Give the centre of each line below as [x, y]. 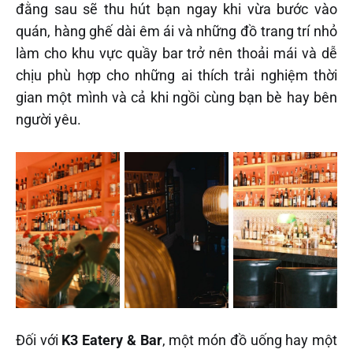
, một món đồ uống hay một [250, 340]
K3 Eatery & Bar [112, 340]
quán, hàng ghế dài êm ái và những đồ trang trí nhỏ [176, 31]
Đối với [39, 340]
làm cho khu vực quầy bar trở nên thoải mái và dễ [176, 53]
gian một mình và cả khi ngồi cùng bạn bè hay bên [176, 97]
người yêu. [48, 119]
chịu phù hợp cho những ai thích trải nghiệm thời [176, 75]
